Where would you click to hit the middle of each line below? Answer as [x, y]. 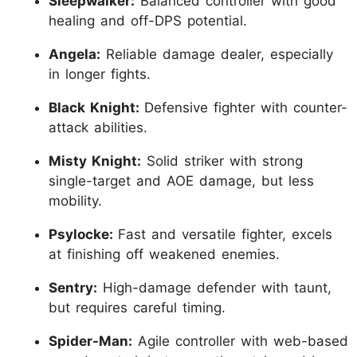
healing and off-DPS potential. [148, 20]
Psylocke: [83, 234]
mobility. [75, 200]
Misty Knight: [95, 161]
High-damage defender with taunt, [214, 287]
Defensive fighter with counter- [246, 107]
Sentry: [73, 287]
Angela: [75, 54]
